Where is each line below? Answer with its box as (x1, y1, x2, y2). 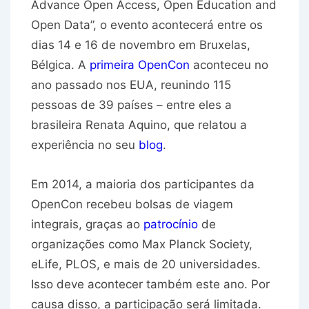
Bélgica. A (31, 58, 90, 72)
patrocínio (143, 217, 198, 232)
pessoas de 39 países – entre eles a (31, 98, 232, 112)
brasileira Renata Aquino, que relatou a (31, 118, 247, 132)
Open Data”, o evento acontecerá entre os (31, 18, 263, 32)
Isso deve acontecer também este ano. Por (31, 277, 270, 292)
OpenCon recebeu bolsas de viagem (31, 197, 233, 212)
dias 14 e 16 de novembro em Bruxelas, (31, 38, 250, 52)
